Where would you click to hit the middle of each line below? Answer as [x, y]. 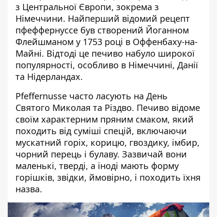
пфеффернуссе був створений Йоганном [102, 30]
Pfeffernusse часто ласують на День [92, 96]
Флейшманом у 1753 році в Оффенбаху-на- [107, 42]
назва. [29, 189]
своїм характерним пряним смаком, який [105, 119]
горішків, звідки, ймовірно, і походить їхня [108, 178]
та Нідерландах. [49, 77]
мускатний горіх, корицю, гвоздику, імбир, [108, 143]
